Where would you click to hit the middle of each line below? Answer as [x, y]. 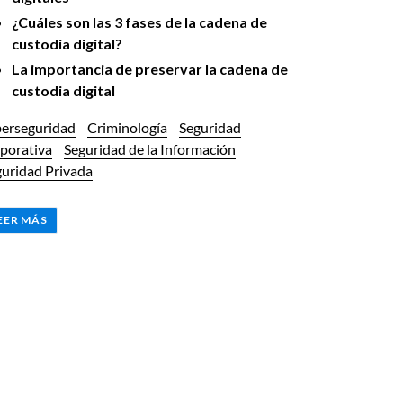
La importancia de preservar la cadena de [149, 68]
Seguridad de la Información [149, 149]
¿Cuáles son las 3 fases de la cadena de [139, 22]
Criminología [127, 128]
